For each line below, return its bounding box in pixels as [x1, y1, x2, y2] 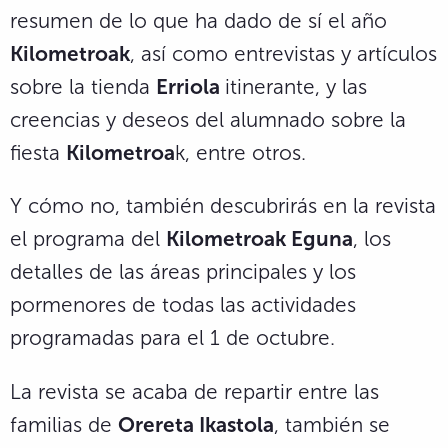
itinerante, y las [225, 73, 367, 99]
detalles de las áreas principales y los [10, 259, 356, 285]
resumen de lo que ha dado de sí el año [10, 7, 387, 33]
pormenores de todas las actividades [10, 292, 356, 318]
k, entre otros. [175, 139, 306, 165]
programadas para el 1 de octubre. [10, 325, 335, 351]
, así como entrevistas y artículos [130, 40, 437, 66]
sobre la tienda [10, 73, 156, 99]
